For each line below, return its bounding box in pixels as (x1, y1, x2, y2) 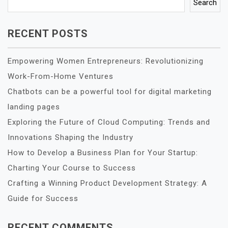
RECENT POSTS (8, 27, 88, 40)
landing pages (8, 102, 60, 111)
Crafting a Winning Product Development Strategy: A (8, 179, 207, 188)
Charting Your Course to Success (8, 163, 136, 173)
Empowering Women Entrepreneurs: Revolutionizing (8, 56, 204, 66)
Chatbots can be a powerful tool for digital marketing (8, 87, 212, 96)
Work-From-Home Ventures (8, 72, 113, 81)
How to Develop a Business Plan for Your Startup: (8, 148, 198, 157)
